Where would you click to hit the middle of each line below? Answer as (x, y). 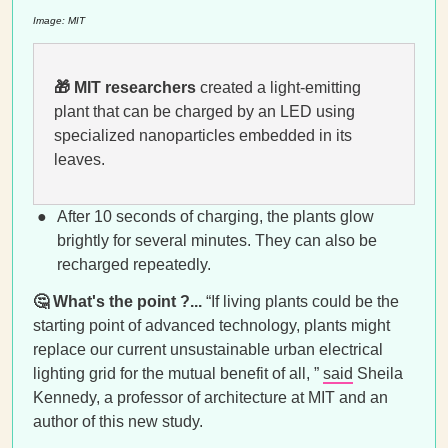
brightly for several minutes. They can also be (217, 240)
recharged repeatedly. (134, 264)
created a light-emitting (280, 87)
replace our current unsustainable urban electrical (208, 349)
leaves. (79, 159)
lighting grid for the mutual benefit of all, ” (178, 373)
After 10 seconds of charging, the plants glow (215, 216)
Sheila (378, 373)
